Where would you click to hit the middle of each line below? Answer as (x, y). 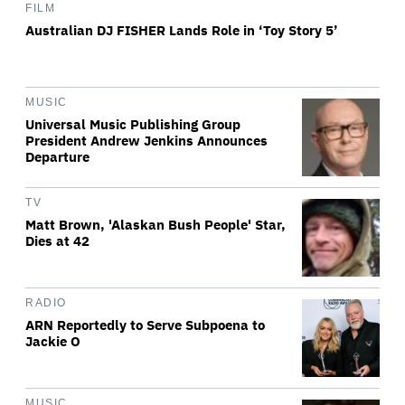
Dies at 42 (57, 241)
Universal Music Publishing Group (133, 124)
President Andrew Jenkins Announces (146, 141)
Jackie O (53, 341)
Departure (57, 157)
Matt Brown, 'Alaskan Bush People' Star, (155, 225)
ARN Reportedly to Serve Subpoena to (145, 325)
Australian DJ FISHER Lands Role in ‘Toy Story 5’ (182, 30)
